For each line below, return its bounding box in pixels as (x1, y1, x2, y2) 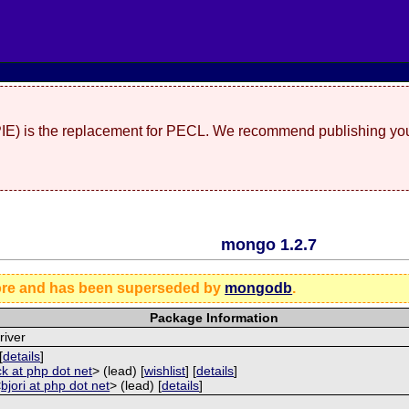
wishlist (144, 362, 186, 378)
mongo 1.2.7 (220, 235, 317, 254)
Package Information (149, 309, 278, 325)
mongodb (225, 279, 293, 296)
